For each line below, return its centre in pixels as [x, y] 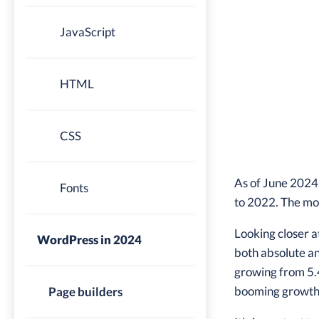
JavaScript [88, 32]
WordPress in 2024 [89, 240]
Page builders [85, 292]
